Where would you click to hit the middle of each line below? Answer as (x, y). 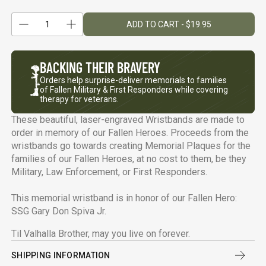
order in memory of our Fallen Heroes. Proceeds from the (130, 133)
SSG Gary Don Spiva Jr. (60, 211)
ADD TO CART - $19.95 (169, 24)
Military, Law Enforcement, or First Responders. (110, 172)
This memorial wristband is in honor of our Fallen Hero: (124, 198)
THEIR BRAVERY (122, 68)
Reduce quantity (51, 28)
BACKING (61, 68)
